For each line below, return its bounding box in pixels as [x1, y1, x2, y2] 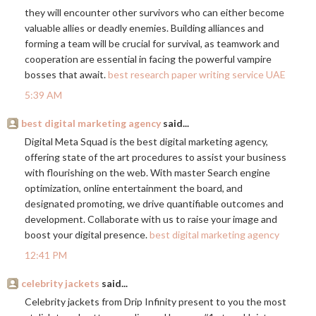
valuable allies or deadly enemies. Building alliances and [25, 22, 264, 35]
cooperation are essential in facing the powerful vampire [25, 53, 272, 66]
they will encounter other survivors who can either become [25, 6, 284, 19]
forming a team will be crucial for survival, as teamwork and [25, 37, 279, 50]
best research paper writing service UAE [108, 68, 286, 81]
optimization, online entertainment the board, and [25, 182, 243, 195]
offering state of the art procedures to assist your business [25, 151, 286, 164]
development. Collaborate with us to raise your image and [25, 213, 277, 226]
